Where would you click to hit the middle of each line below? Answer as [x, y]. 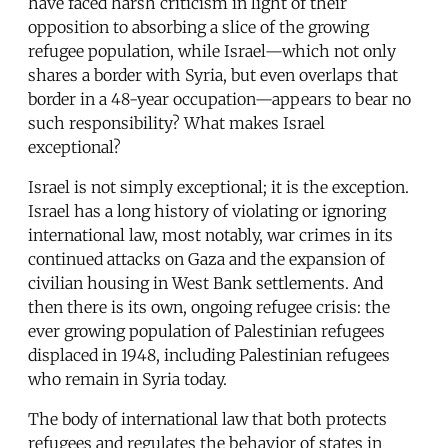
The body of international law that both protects [207, 418]
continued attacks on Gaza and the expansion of [206, 258]
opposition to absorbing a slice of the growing [198, 26]
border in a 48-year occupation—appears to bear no [219, 98]
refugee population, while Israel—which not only [212, 50]
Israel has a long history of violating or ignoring [207, 210]
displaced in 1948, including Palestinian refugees [209, 354]
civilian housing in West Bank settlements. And [205, 282]
